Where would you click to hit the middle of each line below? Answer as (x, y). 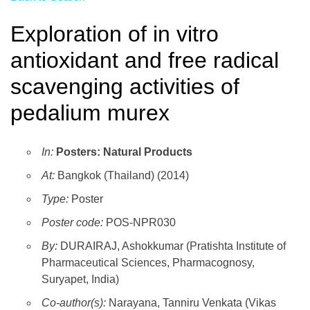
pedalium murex (90, 112)
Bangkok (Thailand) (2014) (122, 176)
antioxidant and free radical (145, 60)
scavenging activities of (125, 86)
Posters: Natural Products (124, 152)
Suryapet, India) (80, 280)
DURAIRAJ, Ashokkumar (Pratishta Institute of (173, 246)
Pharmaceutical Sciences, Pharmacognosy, (148, 263)
